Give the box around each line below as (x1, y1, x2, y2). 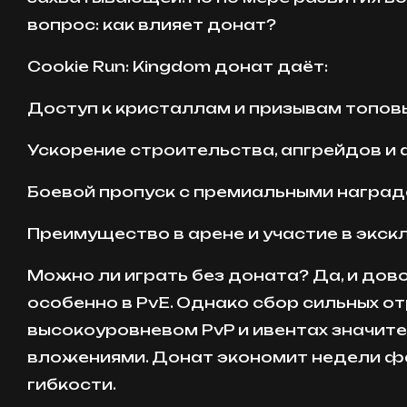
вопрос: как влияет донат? (27, 15, 276, 34)
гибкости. (27, 375, 116, 393)
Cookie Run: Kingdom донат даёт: (27, 57, 328, 75)
